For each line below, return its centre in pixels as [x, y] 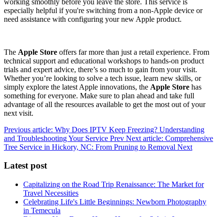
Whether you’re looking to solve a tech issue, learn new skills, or [102, 78]
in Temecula [42, 211]
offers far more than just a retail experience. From [133, 52]
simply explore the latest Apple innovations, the [77, 87]
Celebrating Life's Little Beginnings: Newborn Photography [115, 202]
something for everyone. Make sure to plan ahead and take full [99, 95]
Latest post [25, 166]
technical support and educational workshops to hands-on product [104, 61]
